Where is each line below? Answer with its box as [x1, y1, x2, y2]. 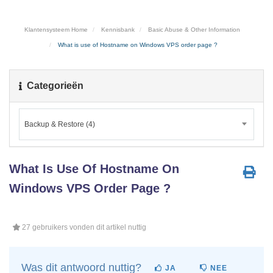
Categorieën [22, 80, 83, 91]
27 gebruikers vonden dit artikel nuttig [20, 223, 146, 231]
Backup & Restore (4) [24, 120, 95, 128]
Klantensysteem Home [24, 26, 88, 33]
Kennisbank [101, 26, 135, 33]
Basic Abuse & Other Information [147, 26, 240, 33]
